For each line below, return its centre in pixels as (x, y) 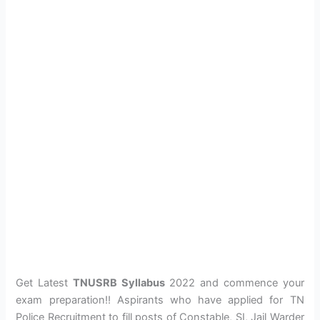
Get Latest (44, 283)
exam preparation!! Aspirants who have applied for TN (160, 300)
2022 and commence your (234, 283)
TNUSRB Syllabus (119, 283)
